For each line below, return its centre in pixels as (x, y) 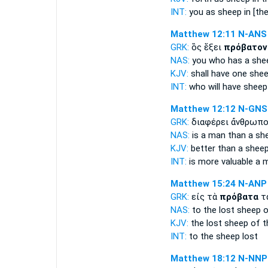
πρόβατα (239, 197)
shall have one (219, 74)
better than (213, 148)
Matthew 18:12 (203, 258)
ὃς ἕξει (207, 47)
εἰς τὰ (205, 197)
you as (202, 12)
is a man (208, 135)
